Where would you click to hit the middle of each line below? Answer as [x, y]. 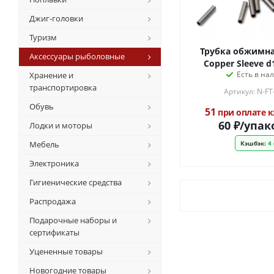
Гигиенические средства [76, 182]
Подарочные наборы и [73, 220]
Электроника [54, 163]
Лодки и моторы [61, 125]
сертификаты [54, 232]
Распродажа [53, 201]
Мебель [44, 144]
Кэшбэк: [253, 143]
